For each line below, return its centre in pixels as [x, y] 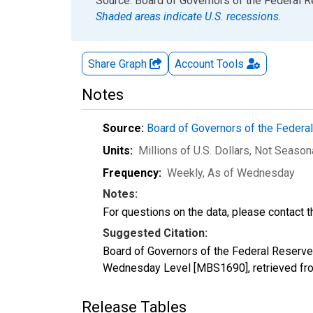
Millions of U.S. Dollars [194, 150]
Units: [118, 150]
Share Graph [119, 64]
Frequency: [132, 173]
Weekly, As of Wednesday [231, 173]
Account [194, 64]
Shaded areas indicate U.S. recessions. [189, 16]
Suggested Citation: [155, 233]
